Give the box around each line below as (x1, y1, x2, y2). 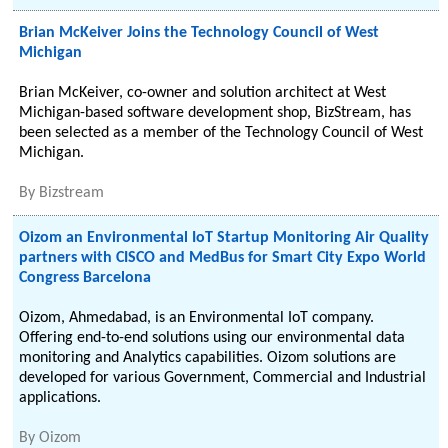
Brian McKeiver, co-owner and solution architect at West (19, 85, 387, 101)
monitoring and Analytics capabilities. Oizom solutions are (19, 350, 397, 366)
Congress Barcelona (19, 270, 152, 286)
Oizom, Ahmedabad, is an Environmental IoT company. (19, 310, 375, 326)
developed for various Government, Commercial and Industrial (19, 370, 427, 386)
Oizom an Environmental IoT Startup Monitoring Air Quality (19, 230, 430, 246)
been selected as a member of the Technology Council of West (19, 125, 424, 141)
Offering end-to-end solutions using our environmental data (19, 330, 406, 346)
